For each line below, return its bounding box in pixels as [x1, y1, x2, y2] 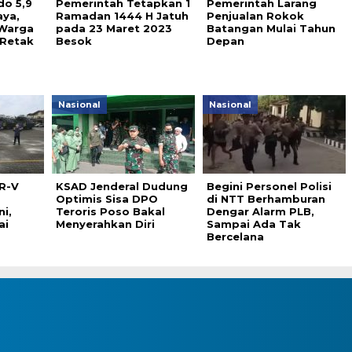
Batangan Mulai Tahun [206, 22, 335, 35]
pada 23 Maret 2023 [55, 22, 172, 35]
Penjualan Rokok [206, 9, 304, 23]
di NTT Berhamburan [206, 192, 325, 206]
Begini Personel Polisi [206, 180, 332, 193]
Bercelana [206, 230, 264, 244]
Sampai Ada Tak [206, 218, 301, 231]
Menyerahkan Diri [55, 218, 155, 231]
